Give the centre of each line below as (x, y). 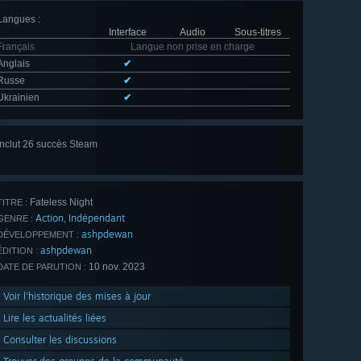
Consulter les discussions (60, 340)
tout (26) (262, 161)
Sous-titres (257, 33)
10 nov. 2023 (116, 267)
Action (50, 218)
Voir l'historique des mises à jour (77, 297)
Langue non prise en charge (193, 47)
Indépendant (97, 218)
